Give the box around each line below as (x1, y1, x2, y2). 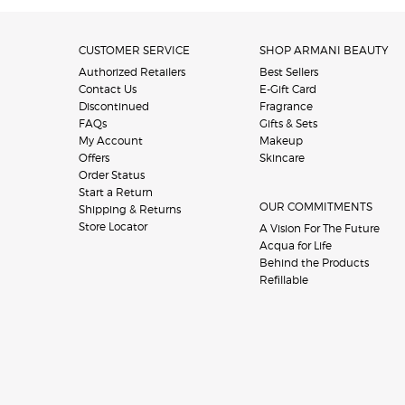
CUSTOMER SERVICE (79, 42, 190, 57)
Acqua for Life (259, 238, 332, 252)
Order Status (79, 167, 145, 182)
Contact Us (79, 81, 137, 96)
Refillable (259, 272, 308, 287)
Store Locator (79, 219, 147, 233)
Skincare (259, 150, 305, 165)
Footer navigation (79, 12, 174, 26)
